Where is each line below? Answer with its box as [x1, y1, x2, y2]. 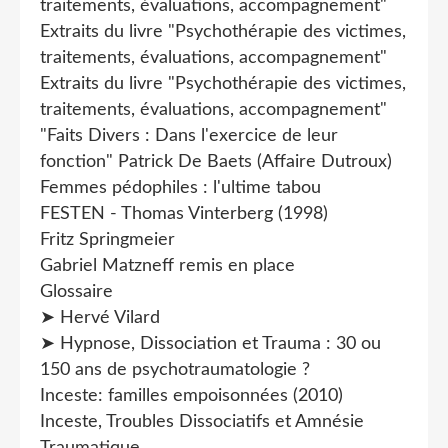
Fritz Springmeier [40, 230, 175, 249]
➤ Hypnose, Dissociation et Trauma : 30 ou [40, 334, 381, 353]
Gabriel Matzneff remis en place [40, 256, 295, 275]
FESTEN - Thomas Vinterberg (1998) [40, 204, 328, 223]
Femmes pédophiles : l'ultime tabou [40, 178, 321, 197]
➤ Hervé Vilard [40, 308, 160, 327]
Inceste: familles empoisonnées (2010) [40, 386, 343, 405]
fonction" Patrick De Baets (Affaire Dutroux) [40, 152, 392, 171]
